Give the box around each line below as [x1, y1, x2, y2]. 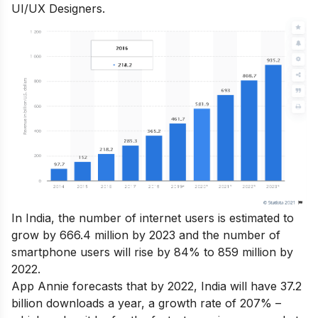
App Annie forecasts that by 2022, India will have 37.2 [11, 279, 302, 294]
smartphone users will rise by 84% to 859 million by [11, 245, 293, 260]
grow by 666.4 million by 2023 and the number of [11, 228, 280, 243]
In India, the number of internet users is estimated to [11, 211, 294, 226]
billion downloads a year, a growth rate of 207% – [11, 296, 281, 311]
